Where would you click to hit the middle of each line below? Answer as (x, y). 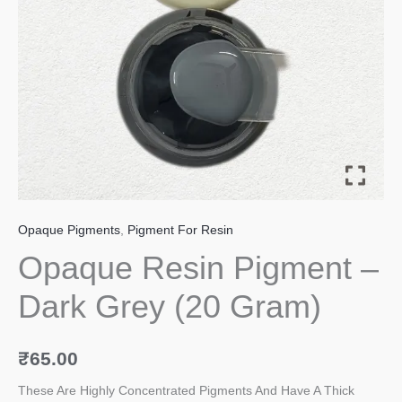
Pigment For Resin (180, 231)
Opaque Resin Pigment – (198, 267)
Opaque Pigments (69, 231)
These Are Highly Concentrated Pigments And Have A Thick (186, 391)
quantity (39, 23)
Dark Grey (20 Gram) (170, 306)
